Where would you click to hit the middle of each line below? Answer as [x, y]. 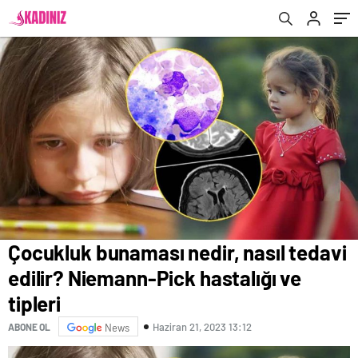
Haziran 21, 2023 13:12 [202, 326]
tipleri [34, 304]
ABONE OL [29, 326]
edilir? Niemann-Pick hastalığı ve [155, 278]
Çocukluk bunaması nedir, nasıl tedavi [177, 253]
